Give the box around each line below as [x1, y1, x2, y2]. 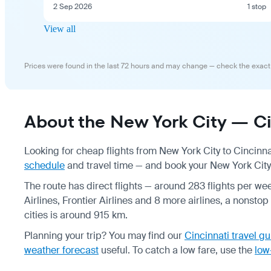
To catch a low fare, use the [132, 243, 255, 256]
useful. [99, 243, 130, 256]
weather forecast [24, 243, 99, 256]
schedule [24, 158, 65, 172]
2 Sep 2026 [53, 1, 92, 11]
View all [44, 23, 76, 34]
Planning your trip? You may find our [24, 229, 184, 242]
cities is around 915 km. [24, 208, 128, 221]
